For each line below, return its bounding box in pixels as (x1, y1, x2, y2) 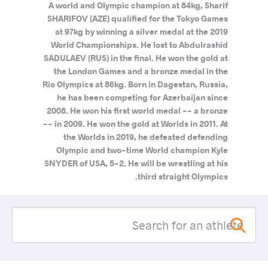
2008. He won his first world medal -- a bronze (46, 105, 228, 116)
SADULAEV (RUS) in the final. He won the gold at (43, 52, 228, 63)
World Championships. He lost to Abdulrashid (50, 39, 228, 50)
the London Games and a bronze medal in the (53, 65, 228, 77)
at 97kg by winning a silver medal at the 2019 (54, 26, 228, 37)
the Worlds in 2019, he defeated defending (63, 131, 228, 142)
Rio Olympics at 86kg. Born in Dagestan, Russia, (42, 78, 228, 90)
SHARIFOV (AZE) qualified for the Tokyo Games (47, 13, 228, 24)
